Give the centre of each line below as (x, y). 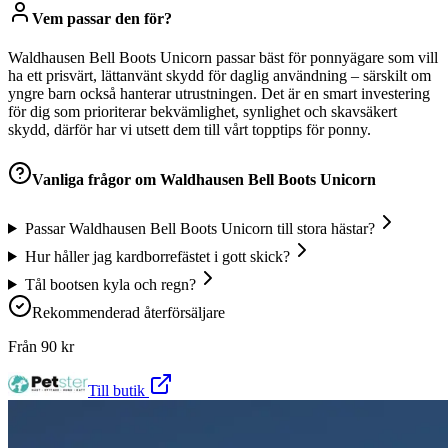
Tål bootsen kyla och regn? (110, 284)
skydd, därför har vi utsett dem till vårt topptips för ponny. (189, 130)
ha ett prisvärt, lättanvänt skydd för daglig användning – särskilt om (219, 76)
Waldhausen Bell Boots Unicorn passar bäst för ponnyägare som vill (223, 58)
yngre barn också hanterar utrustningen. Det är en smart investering (219, 94)
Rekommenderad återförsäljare (128, 312)
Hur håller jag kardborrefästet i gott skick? (157, 256)
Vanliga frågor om (96, 179)
